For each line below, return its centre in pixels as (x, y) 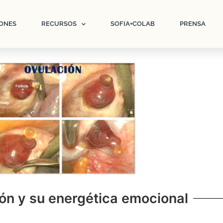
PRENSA (192, 24)
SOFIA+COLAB (132, 24)
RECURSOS (59, 24)
